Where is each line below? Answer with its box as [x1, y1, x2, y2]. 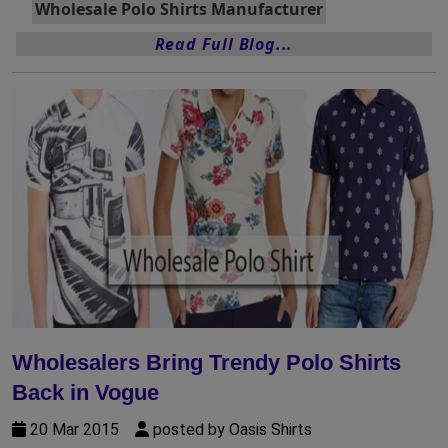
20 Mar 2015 [26, 419, 135, 439]
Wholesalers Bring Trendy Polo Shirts [12, 349, 401, 375]
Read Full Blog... [154, 33, 294, 56]
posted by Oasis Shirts [149, 419, 312, 439]
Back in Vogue [12, 379, 159, 405]
